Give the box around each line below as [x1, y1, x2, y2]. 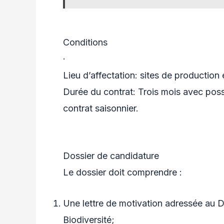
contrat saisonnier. [63, 103, 138, 114]
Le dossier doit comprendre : [63, 166, 182, 177]
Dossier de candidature [63, 150, 159, 161]
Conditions [63, 37, 107, 48]
